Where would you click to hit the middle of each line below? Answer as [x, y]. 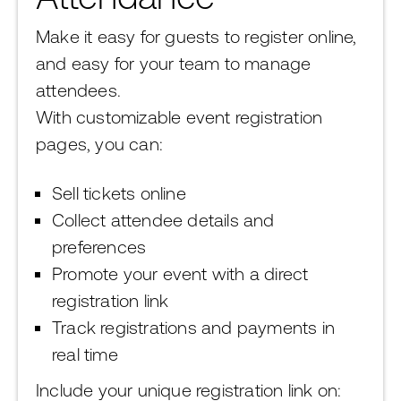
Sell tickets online [119, 193]
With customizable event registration [179, 117]
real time [85, 354]
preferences [99, 247]
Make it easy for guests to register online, [196, 36]
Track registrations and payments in [194, 327]
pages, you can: [99, 144]
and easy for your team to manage [174, 63]
